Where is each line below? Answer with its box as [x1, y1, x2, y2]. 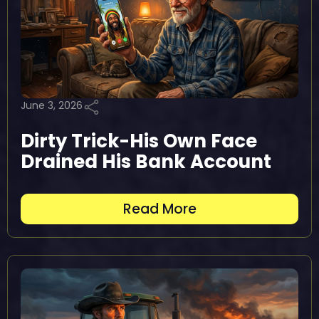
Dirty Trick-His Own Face [21, 128, 257, 154]
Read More [122, 199, 197, 219]
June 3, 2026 [21, 98, 83, 113]
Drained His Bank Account [21, 149, 271, 174]
